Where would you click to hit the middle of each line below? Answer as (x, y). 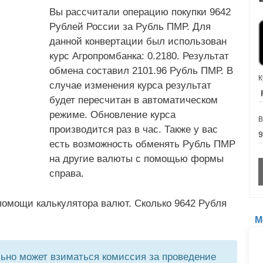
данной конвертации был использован (138, 41)
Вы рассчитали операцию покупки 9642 (140, 12)
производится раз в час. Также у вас (134, 129)
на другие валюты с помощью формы (136, 159)
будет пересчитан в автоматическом (134, 100)
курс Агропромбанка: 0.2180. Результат (139, 56)
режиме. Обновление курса (112, 115)
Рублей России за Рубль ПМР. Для (130, 27)
